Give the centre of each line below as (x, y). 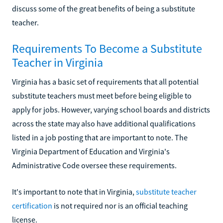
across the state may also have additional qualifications (104, 123)
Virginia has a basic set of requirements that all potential (105, 81)
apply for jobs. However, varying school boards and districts (111, 109)
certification (32, 205)
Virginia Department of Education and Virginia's (91, 151)
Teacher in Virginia (57, 62)
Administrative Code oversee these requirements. (94, 165)
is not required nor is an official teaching (120, 205)
